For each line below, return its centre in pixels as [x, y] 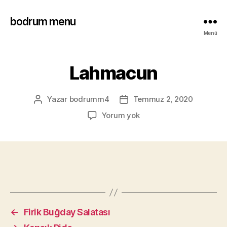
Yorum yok [121, 115]
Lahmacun [113, 73]
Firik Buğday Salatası [67, 212]
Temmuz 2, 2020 [163, 99]
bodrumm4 [89, 99]
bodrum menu [43, 21]
